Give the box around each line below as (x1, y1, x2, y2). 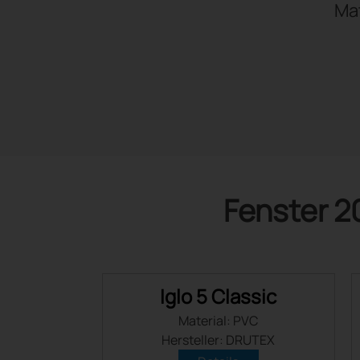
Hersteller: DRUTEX (162, 331, 275, 349)
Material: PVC (178, 312, 258, 329)
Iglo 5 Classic (160, 283, 276, 309)
